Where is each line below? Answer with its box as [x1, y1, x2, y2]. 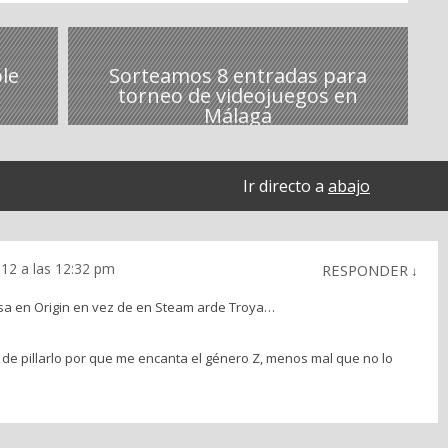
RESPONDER [322, 259, 408, 280]
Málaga [204, 101, 272, 129]
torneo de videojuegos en [118, 81, 358, 109]
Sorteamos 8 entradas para [109, 61, 367, 89]
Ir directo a [243, 174, 328, 197]
